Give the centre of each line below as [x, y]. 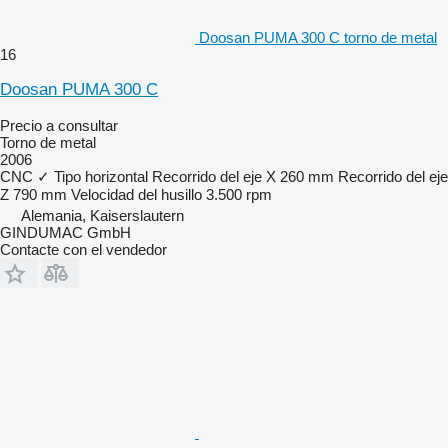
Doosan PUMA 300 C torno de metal [318, 37]
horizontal [116, 176]
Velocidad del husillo [136, 194]
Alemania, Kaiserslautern [102, 215]
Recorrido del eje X [214, 176]
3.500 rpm [239, 194]
